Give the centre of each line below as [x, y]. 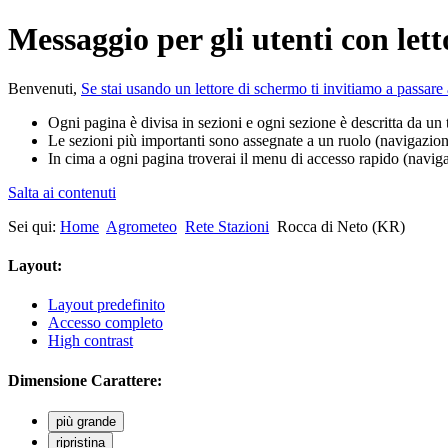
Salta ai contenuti [62, 192]
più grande [86, 421]
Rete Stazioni [227, 226]
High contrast [90, 341]
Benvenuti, [44, 88]
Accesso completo [105, 323]
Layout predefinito [106, 305]
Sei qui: [34, 226]
